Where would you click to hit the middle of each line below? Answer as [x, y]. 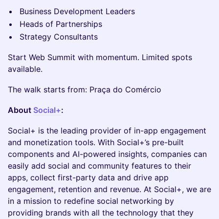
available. [25, 69]
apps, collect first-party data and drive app [88, 177]
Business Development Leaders [77, 11]
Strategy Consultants [59, 37]
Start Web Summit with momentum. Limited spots [100, 57]
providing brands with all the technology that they [101, 213]
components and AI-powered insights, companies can [107, 154]
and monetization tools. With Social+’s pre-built [96, 142]
